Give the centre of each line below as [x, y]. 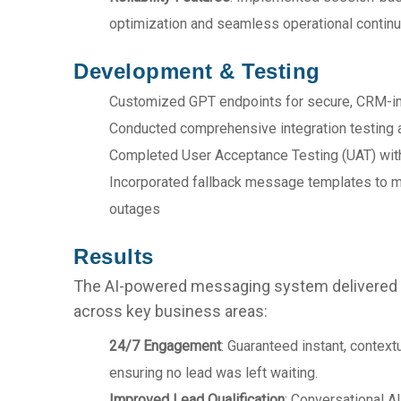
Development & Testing [197, 71]
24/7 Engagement [166, 346]
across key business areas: [171, 311]
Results [114, 256]
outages [135, 209]
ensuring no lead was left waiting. [214, 373]
